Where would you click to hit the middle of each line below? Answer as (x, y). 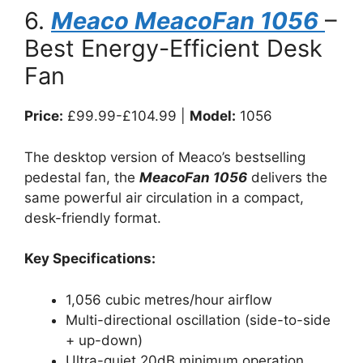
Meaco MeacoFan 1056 (185, 21)
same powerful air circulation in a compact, (164, 197)
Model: (213, 116)
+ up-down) (104, 340)
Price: (44, 116)
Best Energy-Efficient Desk (173, 48)
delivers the (287, 177)
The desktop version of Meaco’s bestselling (165, 157)
